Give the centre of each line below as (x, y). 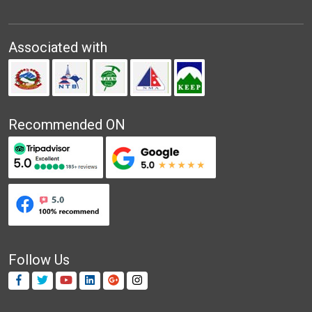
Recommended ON (67, 124)
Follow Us (39, 259)
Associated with (58, 47)
